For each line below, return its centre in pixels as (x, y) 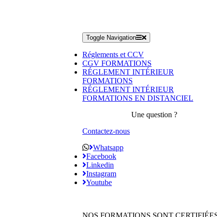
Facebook (101, 156)
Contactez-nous (106, 131)
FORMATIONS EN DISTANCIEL (138, 98)
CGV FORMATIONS (117, 63)
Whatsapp (108, 147)
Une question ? (154, 115)
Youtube (99, 182)
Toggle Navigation (111, 38)
